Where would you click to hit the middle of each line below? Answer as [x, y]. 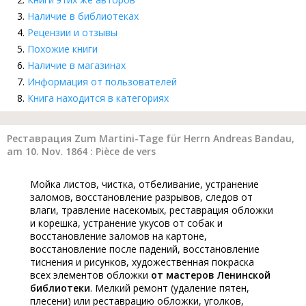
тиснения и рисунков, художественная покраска [142, 262]
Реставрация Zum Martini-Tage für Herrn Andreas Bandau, [151, 139]
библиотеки [60, 288]
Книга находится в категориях [98, 98]
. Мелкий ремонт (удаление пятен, [170, 288]
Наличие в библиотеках [83, 16]
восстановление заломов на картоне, [119, 236]
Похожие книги [62, 49]
